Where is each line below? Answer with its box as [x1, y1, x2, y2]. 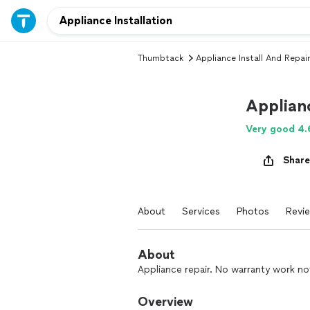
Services [182, 206, 220, 217]
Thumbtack [138, 53, 183, 63]
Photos [237, 206, 269, 217]
